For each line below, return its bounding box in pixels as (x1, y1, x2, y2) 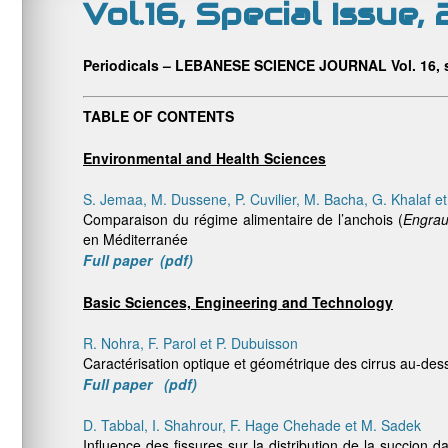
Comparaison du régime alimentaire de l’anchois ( (83, 209, 404, 229)
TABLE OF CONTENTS (83, 106, 234, 126)
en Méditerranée (83, 229, 188, 249)
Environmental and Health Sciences (83, 148, 326, 168)
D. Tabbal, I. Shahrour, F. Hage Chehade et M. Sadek (83, 415, 421, 435)
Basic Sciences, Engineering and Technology (83, 292, 393, 312)
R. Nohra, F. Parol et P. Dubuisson (83, 333, 298, 353)
